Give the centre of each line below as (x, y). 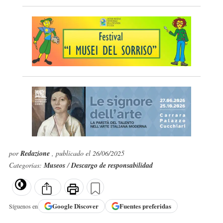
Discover (86, 206)
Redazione (36, 153)
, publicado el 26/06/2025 (88, 153)
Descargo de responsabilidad (112, 165)
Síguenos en (23, 206)
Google (63, 206)
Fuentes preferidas (145, 206)
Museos (55, 165)
